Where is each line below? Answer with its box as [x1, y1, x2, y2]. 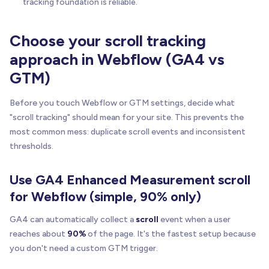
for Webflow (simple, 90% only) [10, 188, 201, 205]
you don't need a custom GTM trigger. [10, 243, 158, 253]
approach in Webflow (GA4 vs [10, 49, 225, 69]
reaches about [10, 228, 67, 239]
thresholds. [10, 141, 53, 151]
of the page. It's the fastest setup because [86, 228, 256, 239]
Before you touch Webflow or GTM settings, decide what [10, 97, 235, 108]
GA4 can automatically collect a [10, 214, 136, 225]
